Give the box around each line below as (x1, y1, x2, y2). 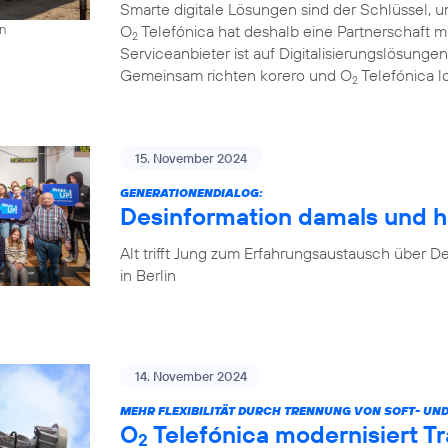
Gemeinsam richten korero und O (120, 64, 352, 85)
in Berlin (120, 264, 176, 285)
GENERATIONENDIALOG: (120, 184, 263, 200)
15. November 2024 (135, 149, 247, 166)
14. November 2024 (135, 368, 247, 385)
